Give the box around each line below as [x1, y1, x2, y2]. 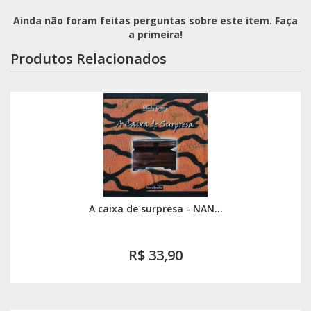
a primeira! [128, 28, 183, 42]
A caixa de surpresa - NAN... [88, 202, 223, 216]
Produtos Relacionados [10, 49, 167, 69]
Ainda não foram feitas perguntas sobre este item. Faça [13, 14, 298, 28]
